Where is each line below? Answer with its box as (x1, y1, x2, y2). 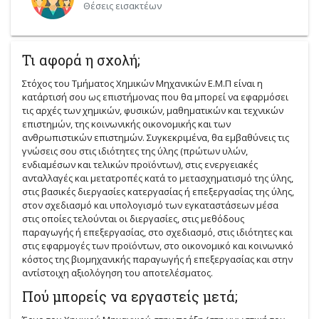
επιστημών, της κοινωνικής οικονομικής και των (22, 117, 231, 130)
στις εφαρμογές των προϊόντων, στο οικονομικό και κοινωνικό (22, 239, 294, 252)
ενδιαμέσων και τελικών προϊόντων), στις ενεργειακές (22, 157, 258, 171)
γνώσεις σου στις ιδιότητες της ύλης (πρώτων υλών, (22, 144, 249, 157)
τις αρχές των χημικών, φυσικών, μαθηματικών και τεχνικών (22, 103, 284, 117)
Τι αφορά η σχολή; (22, 51, 141, 69)
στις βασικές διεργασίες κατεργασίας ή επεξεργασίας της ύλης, (22, 184, 295, 198)
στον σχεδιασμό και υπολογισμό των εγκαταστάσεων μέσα (22, 198, 279, 211)
